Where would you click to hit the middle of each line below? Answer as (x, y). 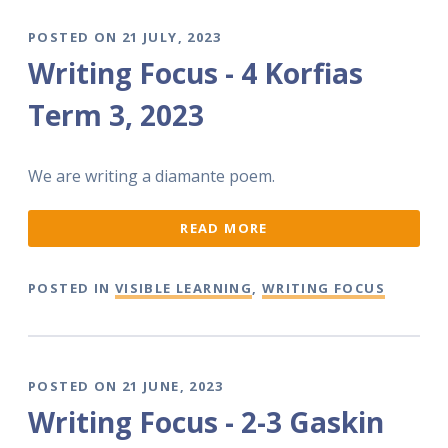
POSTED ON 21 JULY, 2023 (124, 37)
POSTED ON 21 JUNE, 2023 (125, 386)
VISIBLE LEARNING (183, 287)
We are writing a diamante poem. (151, 175)
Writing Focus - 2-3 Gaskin (206, 422)
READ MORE (224, 228)
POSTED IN (71, 287)
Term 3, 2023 (116, 115)
